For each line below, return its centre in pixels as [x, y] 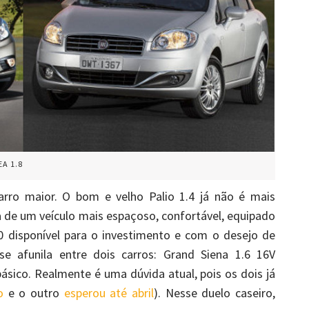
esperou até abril [109, 293]
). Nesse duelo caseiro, [214, 293]
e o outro [33, 293]
